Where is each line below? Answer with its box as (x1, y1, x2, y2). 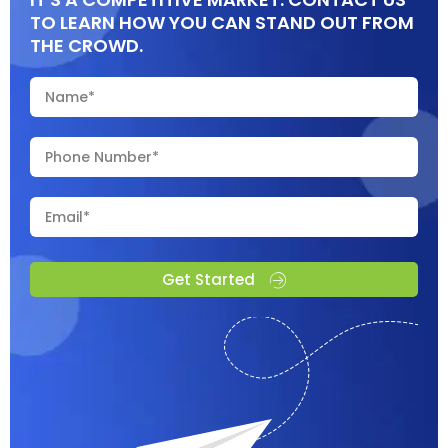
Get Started (162, 269, 255, 291)
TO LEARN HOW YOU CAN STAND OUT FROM (30, 10, 414, 36)
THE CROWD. (30, 33, 143, 59)
